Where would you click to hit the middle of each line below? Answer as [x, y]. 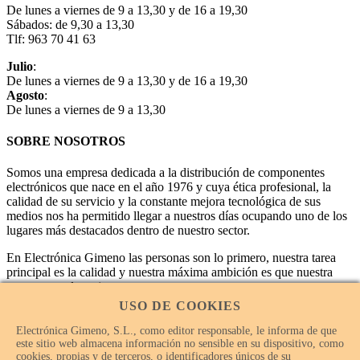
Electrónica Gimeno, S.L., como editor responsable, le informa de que [176, 331]
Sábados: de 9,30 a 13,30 [70, 24]
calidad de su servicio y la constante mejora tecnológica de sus [164, 202]
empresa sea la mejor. [60, 287]
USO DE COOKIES [180, 306]
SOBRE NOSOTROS [66, 141]
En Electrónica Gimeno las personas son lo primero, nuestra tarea [171, 258]
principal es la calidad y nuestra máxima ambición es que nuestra [170, 272]
